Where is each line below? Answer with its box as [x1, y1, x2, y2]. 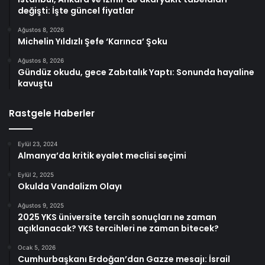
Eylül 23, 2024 [18, 140, 57, 147]
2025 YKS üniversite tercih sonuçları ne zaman [18, 211, 216, 223]
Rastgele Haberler [9, 106, 95, 119]
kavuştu [18, 77, 53, 89]
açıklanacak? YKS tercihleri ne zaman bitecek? [18, 222, 219, 234]
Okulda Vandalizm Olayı [18, 180, 122, 192]
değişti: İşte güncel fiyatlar [18, 4, 134, 17]
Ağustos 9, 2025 [18, 201, 64, 209]
